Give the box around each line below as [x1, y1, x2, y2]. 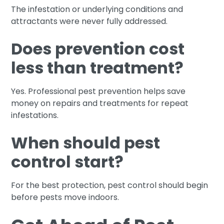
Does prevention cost [11, 37, 185, 60]
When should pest [11, 131, 160, 154]
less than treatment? [11, 56, 184, 79]
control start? [11, 150, 124, 173]
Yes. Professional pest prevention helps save [11, 85, 186, 97]
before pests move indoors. [11, 191, 119, 203]
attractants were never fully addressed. [11, 15, 168, 27]
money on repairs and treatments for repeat [11, 97, 189, 109]
